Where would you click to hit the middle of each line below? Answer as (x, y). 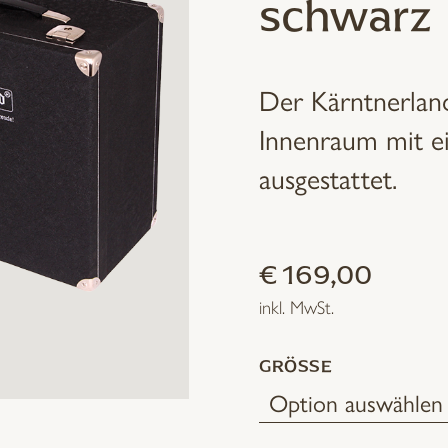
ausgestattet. (328, 177)
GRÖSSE (290, 366)
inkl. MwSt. (296, 308)
